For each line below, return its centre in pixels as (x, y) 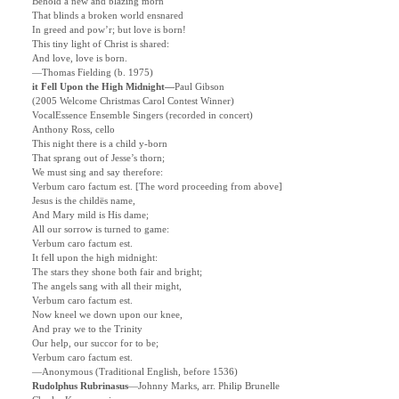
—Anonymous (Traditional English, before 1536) (135, 372)
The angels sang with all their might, (107, 287)
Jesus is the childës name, (84, 201)
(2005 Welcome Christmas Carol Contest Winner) (133, 102)
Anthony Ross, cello (73, 130)
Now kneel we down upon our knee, (107, 315)
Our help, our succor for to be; (95, 344)
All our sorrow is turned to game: (101, 230)
